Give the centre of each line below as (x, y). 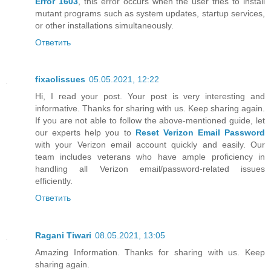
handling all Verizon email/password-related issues (150, 169)
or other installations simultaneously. (104, 25)
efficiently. (54, 181)
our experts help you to (85, 133)
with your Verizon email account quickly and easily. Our (150, 145)
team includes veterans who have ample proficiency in (150, 157)
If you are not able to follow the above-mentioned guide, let (150, 121)
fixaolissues (60, 80)
